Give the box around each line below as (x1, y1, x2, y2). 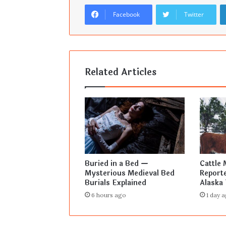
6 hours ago (91, 191, 126, 199)
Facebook (113, 10, 140, 19)
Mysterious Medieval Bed (85, 167, 175, 179)
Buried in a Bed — (85, 158, 148, 169)
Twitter (184, 10, 204, 19)
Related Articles (85, 65, 156, 80)
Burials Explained (85, 177, 146, 188)
